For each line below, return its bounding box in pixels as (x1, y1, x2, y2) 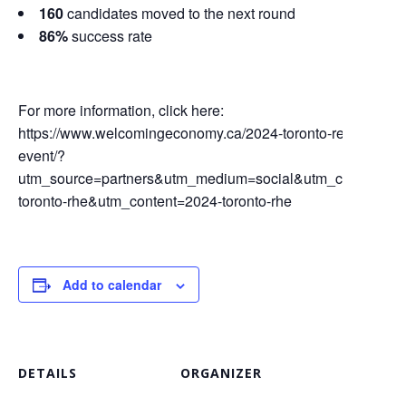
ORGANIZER (180, 364, 262, 382)
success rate (68, 25, 152, 46)
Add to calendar (63, 275, 161, 294)
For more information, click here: (18, 100, 224, 121)
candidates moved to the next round (63, 3, 295, 24)
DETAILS (18, 364, 77, 382)
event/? (18, 145, 65, 166)
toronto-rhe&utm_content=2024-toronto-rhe (18, 190, 292, 211)
